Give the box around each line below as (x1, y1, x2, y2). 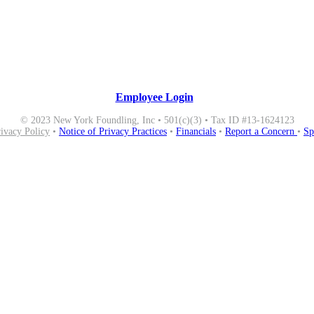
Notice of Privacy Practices (59, 126, 167, 137)
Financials (176, 126, 216, 137)
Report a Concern (225, 126, 297, 137)
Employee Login (115, 91, 193, 103)
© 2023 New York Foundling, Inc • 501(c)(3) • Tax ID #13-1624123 (20, 115, 294, 125)
